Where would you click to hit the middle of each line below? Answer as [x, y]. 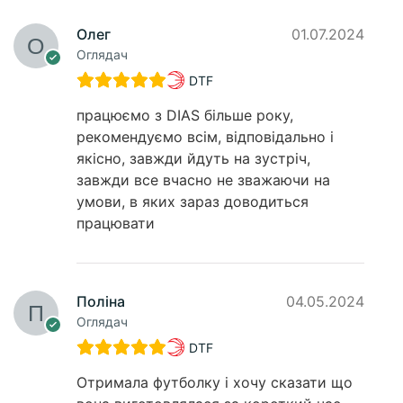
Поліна [101, 302]
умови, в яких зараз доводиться [193, 202]
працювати [116, 224]
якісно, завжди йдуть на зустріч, [193, 159]
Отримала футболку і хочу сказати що [215, 383]
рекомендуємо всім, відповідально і [205, 137]
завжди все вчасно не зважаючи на [203, 180]
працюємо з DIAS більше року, [185, 116]
